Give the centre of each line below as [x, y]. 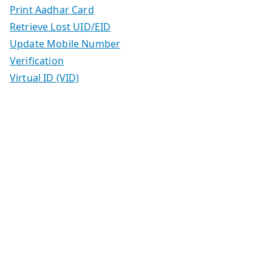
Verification [37, 60]
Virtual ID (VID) [45, 77]
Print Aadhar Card [52, 9]
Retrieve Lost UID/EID [60, 26]
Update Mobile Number [65, 43]
